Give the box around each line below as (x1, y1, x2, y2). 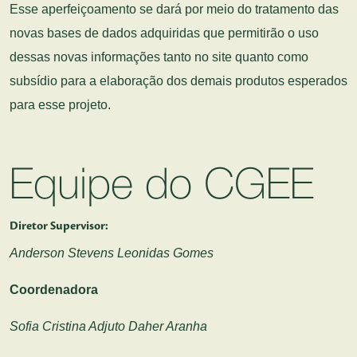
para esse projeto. (10, 98, 111, 112)
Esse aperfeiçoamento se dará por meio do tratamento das (10, 2, 339, 16)
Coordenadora (10, 283, 98, 296)
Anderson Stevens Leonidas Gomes (10, 246, 214, 260)
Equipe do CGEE (10, 167, 314, 206)
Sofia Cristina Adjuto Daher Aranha (10, 320, 207, 333)
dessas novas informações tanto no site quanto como (10, 50, 308, 64)
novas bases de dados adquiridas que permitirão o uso (10, 26, 319, 40)
